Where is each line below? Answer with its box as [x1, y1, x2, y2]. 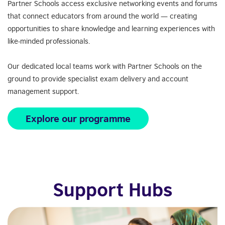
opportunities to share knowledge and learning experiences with [8, 24, 215, 33]
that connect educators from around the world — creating [8, 12, 197, 21]
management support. [8, 87, 81, 96]
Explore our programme [26, 113, 131, 125]
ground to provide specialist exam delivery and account [8, 74, 188, 83]
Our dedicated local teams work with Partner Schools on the [8, 62, 202, 71]
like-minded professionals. [8, 37, 90, 46]
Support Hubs [53, 178, 172, 201]
